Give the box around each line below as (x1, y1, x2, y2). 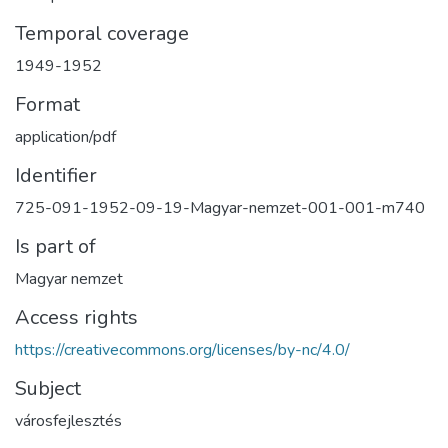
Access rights (15, 303, 138, 331)
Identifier (15, 161, 97, 189)
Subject (15, 374, 81, 402)
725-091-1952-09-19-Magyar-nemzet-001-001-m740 (15, 196, 425, 219)
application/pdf (15, 125, 116, 148)
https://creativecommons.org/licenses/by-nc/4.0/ (15, 338, 350, 361)
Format (15, 90, 80, 118)
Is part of (15, 232, 96, 260)
